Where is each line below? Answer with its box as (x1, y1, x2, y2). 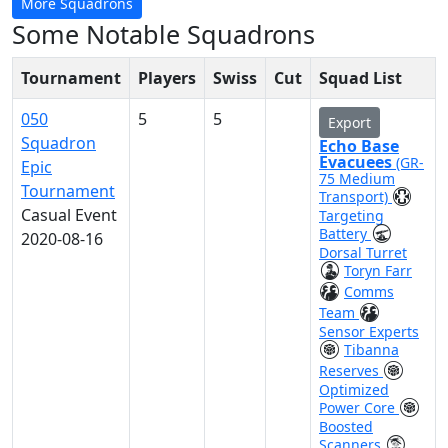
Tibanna (344, 340, 399, 359)
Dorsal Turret (319, 243, 407, 262)
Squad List (319, 67, 402, 89)
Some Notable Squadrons (12, 17, 315, 51)
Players (138, 67, 196, 89)
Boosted (319, 417, 373, 436)
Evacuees (319, 151, 396, 173)
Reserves (319, 361, 383, 380)
